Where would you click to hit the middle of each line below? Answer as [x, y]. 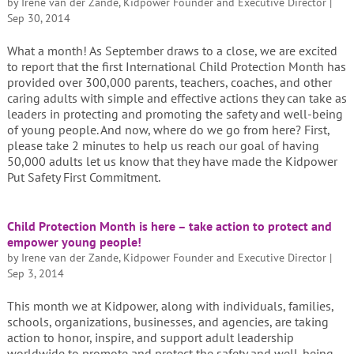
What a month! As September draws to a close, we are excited [172, 51]
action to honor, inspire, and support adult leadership [150, 337]
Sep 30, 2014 [38, 18]
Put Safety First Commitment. [83, 177]
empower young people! [74, 242]
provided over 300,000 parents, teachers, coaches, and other [169, 82]
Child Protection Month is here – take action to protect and [169, 226]
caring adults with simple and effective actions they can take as [177, 98]
